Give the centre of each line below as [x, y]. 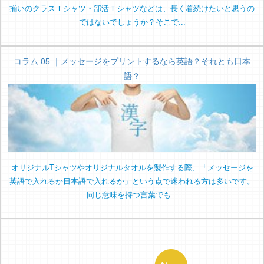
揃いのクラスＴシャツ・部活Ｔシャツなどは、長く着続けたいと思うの [132, 8]
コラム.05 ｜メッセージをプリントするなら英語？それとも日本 [132, 61]
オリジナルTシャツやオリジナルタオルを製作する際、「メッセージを [132, 167]
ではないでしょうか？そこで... [132, 22]
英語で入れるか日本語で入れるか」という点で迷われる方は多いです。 [132, 181]
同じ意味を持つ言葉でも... [132, 194]
